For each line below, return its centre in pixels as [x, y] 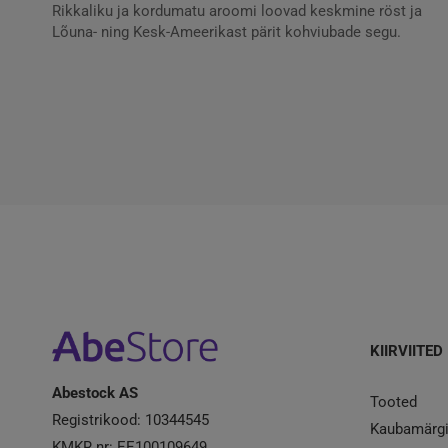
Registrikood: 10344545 [130, 420]
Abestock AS [95, 393]
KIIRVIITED [406, 351]
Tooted [393, 402]
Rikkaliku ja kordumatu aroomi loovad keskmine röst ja [237, 11]
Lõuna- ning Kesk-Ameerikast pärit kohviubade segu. [226, 32]
